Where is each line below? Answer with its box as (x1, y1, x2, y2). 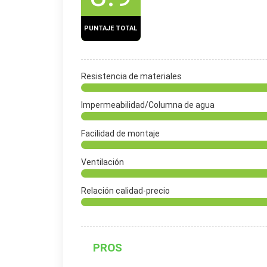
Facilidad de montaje (80, 129, 160, 139)
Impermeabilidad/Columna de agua (80, 100, 215, 110)
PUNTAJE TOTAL (84, 24, 138, 33)
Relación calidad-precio (80, 186, 170, 196)
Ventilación (80, 157, 124, 167)
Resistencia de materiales (80, 72, 182, 82)
